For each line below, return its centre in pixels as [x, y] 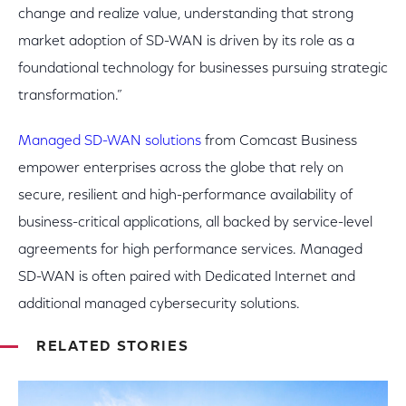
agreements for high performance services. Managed [190, 251]
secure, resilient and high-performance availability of [185, 196]
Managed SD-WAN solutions [110, 142]
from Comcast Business [279, 142]
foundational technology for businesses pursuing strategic [203, 69]
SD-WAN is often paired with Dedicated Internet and [187, 278]
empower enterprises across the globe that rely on [181, 169]
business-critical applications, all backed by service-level [195, 223]
